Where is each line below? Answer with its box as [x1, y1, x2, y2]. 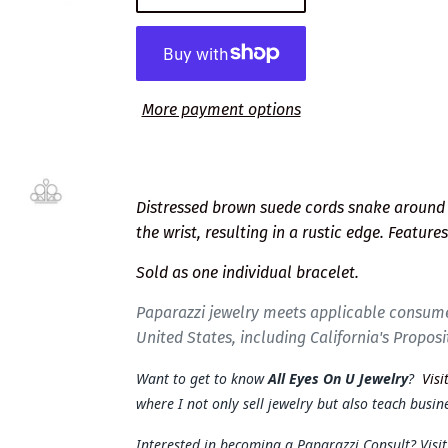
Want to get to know [136, 368, 268, 388]
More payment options [141, 99, 301, 119]
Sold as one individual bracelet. [136, 262, 359, 282]
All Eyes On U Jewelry [268, 368, 408, 388]
